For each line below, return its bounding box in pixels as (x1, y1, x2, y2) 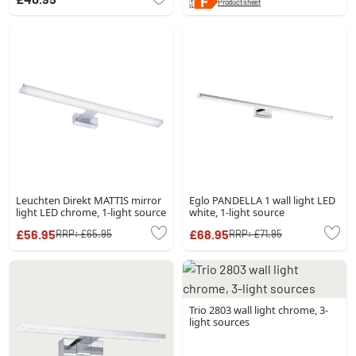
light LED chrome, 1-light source (16, 204, 166, 219)
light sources (189, 314, 250, 329)
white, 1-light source (189, 204, 284, 219)
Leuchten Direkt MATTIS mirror (16, 192, 161, 207)
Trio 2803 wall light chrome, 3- (189, 302, 328, 317)
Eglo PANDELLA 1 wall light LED (189, 192, 335, 207)
